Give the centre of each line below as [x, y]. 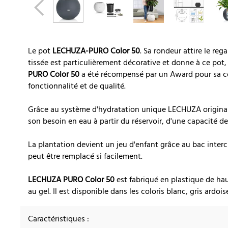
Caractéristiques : [59, 220]
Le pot [40, 52]
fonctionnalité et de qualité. [77, 87]
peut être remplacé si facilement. [85, 157]
